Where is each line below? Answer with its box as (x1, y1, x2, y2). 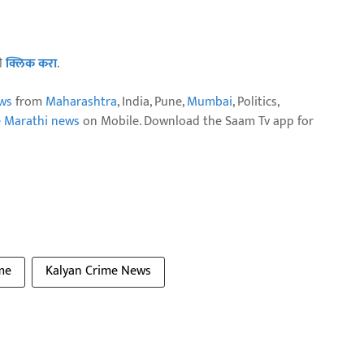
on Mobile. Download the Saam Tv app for (80, 110, 314, 132)
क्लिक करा (6, 52, 57, 75)
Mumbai (187, 90, 232, 113)
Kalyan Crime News (45, 259, 151, 282)
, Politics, (232, 90, 279, 113)
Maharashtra (45, 90, 117, 113)
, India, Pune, (117, 90, 187, 113)
